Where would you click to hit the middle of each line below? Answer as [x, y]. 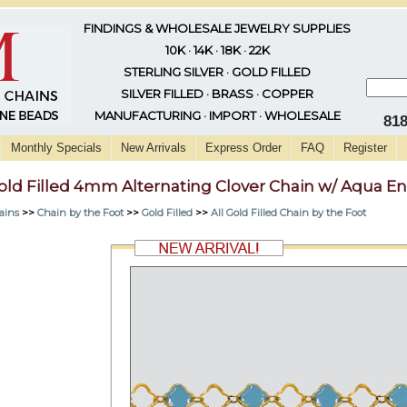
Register [365, 148]
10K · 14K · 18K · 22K [217, 50]
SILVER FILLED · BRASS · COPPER [217, 94]
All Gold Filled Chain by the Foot [288, 212]
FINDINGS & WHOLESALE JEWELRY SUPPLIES [217, 28]
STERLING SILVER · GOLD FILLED [217, 72]
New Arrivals [154, 148]
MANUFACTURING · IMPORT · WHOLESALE [217, 115]
